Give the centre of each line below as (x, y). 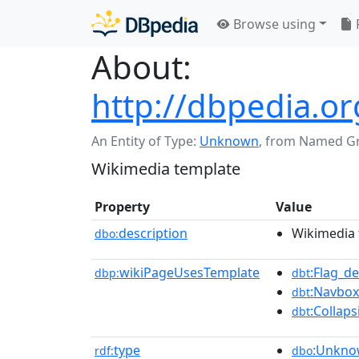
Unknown (229, 141)
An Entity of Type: (145, 141)
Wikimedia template (166, 169)
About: (141, 67)
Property (122, 207)
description (153, 233)
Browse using (273, 24)
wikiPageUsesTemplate (190, 272)
